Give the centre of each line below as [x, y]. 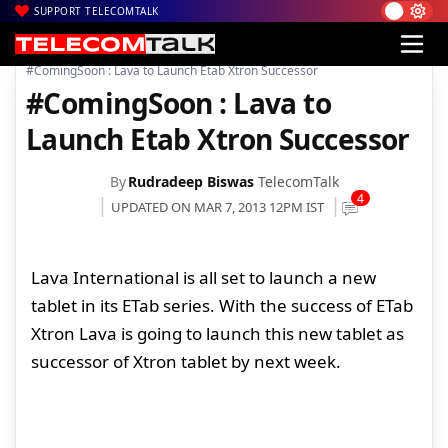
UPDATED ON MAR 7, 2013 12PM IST [219, 206]
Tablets [158, 49]
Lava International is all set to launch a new [203, 277]
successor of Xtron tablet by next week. [186, 361]
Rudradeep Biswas [190, 181]
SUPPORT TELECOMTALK [96, 11]
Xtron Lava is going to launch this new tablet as [217, 333]
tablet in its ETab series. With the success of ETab [222, 305]
